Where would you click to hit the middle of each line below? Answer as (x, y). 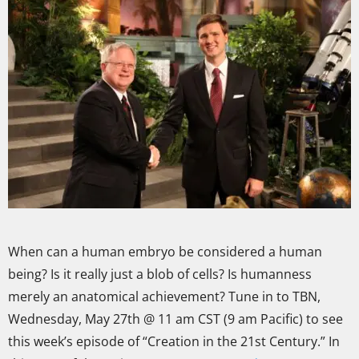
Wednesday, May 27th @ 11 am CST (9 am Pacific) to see (175, 319)
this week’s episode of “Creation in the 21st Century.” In (174, 342)
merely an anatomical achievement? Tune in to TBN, (164, 297)
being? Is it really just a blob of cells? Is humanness (160, 274)
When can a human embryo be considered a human (165, 252)
